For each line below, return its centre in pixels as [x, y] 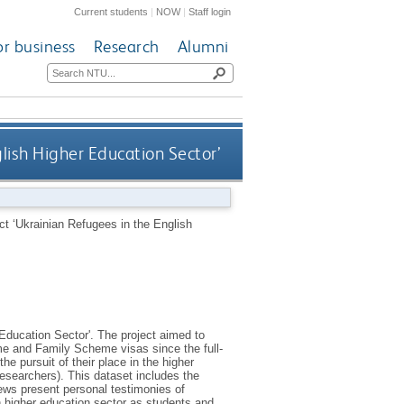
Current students [111, 11]
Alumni [203, 47]
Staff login [210, 11]
